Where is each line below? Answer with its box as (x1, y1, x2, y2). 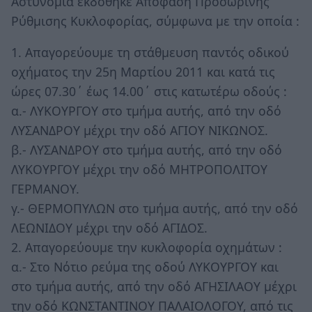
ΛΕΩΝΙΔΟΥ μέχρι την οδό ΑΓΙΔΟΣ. (11, 219, 208, 237)
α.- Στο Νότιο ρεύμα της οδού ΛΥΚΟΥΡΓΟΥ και (11, 258, 279, 276)
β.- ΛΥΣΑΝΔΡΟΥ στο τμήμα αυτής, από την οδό (11, 141, 282, 159)
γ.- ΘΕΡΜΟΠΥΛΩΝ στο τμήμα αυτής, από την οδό (11, 200, 298, 217)
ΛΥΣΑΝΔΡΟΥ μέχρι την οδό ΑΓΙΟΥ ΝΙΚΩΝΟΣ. (11, 122, 268, 139)
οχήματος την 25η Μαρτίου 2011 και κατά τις (11, 63, 275, 81)
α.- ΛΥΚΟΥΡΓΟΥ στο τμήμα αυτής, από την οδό (11, 102, 281, 120)
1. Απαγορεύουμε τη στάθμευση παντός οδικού (11, 44, 289, 61)
